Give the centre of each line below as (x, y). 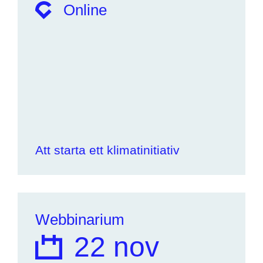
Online (85, 10)
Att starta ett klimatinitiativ (107, 150)
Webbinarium (80, 220)
